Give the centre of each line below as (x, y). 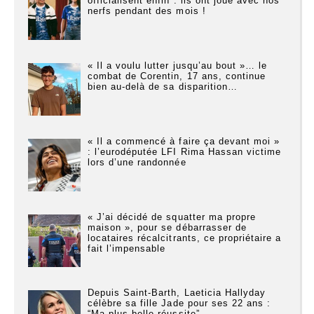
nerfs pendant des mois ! (146, 11)
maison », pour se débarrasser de (167, 228)
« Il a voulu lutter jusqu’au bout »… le (177, 65)
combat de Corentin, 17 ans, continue (177, 76)
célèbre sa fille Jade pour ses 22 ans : (179, 303)
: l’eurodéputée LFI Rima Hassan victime (184, 152)
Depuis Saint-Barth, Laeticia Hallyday (177, 293)
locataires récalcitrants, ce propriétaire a (184, 238)
